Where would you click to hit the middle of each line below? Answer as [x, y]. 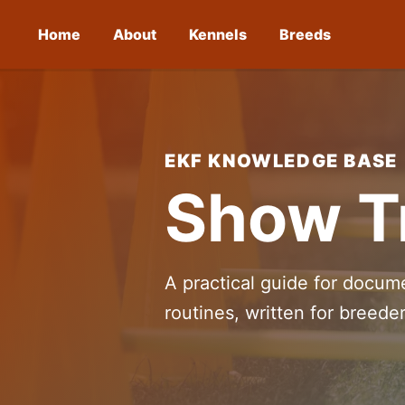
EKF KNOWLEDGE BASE [281, 161]
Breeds [305, 34]
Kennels [218, 34]
